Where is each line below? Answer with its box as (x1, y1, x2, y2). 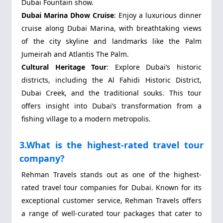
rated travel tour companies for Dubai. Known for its (21, 182, 202, 192)
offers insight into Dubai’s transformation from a (21, 101, 202, 111)
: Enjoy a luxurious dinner (114, 10, 202, 20)
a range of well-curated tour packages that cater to (21, 208, 202, 218)
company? (19, 152, 65, 164)
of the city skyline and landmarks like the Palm (21, 36, 202, 46)
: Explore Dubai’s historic (107, 62, 202, 72)
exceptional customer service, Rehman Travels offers (21, 195, 202, 205)
